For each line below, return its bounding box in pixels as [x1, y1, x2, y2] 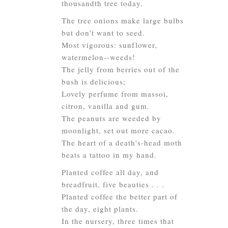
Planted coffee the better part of [62, 191, 178, 202]
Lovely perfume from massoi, [62, 89, 168, 99]
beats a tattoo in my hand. [62, 150, 157, 160]
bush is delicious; [62, 76, 126, 87]
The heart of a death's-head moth [62, 137, 182, 148]
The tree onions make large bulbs [62, 15, 184, 25]
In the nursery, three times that [62, 216, 174, 226]
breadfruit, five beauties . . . [62, 179, 164, 189]
